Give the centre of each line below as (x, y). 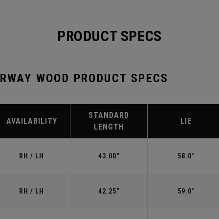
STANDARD (109, 115)
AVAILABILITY (32, 121)
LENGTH (109, 127)
